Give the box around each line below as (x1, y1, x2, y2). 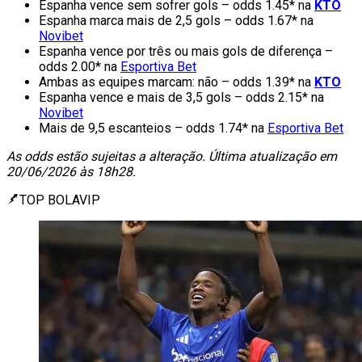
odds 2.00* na (39, 58, 120, 74)
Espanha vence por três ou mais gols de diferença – (39, 43, 333, 59)
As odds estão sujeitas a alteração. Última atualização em (6, 148, 337, 164)
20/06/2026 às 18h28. (6, 163, 136, 179)
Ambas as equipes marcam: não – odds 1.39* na (39, 74, 314, 90)
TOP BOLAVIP (19, 192, 100, 208)
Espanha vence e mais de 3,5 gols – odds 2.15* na (39, 89, 324, 105)
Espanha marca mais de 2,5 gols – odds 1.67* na (39, 12, 314, 28)
